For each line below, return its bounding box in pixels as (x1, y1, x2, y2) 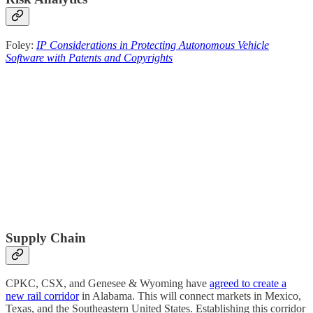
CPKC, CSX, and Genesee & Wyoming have (6, 277, 210, 290)
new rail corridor (6, 290, 79, 303)
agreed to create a (210, 277, 286, 290)
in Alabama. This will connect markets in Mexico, (79, 290, 301, 303)
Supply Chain (6, 230, 86, 245)
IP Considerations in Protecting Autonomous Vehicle (36, 38, 269, 51)
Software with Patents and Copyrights (6, 51, 173, 64)
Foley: (6, 38, 36, 51)
